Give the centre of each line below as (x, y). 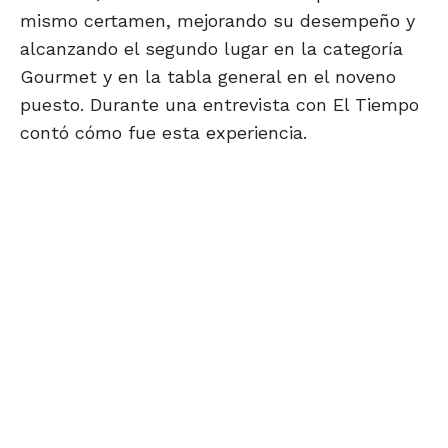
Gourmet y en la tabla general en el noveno (208, 77)
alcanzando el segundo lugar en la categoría (211, 49)
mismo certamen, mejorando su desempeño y (217, 21)
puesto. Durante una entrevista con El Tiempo (219, 105)
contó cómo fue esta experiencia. (163, 133)
